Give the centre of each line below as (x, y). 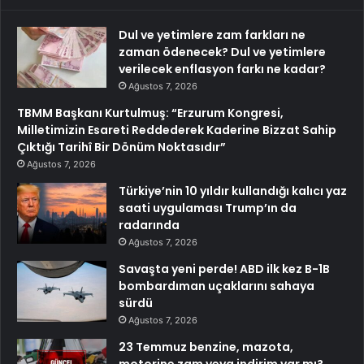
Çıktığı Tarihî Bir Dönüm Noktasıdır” (121, 147)
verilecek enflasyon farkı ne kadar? (222, 69)
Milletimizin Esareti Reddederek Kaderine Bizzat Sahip (177, 130)
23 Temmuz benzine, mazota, (206, 347)
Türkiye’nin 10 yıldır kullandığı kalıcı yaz (233, 191)
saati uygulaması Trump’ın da (208, 208)
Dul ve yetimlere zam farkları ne (212, 35)
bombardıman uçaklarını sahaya (217, 286)
